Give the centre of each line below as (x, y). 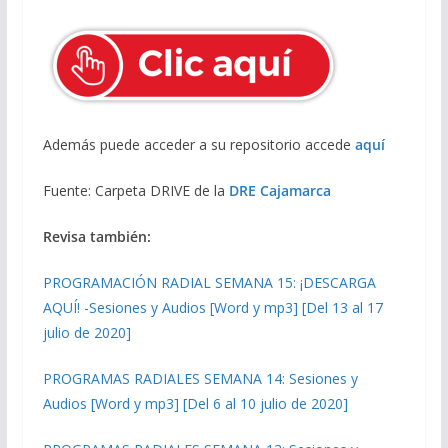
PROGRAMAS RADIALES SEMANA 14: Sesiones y (200, 378)
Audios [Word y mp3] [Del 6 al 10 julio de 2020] (195, 403)
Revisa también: (96, 236)
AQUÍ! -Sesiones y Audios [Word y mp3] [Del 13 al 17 (212, 307)
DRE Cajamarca (279, 190)
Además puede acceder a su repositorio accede (198, 144)
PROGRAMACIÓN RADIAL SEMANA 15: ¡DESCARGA (209, 282)
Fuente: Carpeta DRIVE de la (135, 190)
